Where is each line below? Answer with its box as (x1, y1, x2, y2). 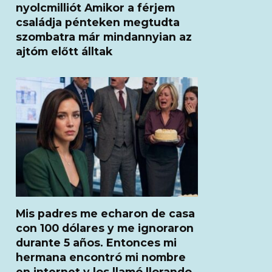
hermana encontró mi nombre (16, 250, 186, 263)
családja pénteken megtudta (16, 15, 180, 29)
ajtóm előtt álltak (16, 44, 112, 58)
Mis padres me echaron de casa (16, 206, 195, 220)
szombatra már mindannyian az (16, 30, 192, 43)
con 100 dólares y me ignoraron (16, 221, 194, 234)
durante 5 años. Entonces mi (16, 236, 177, 249)
